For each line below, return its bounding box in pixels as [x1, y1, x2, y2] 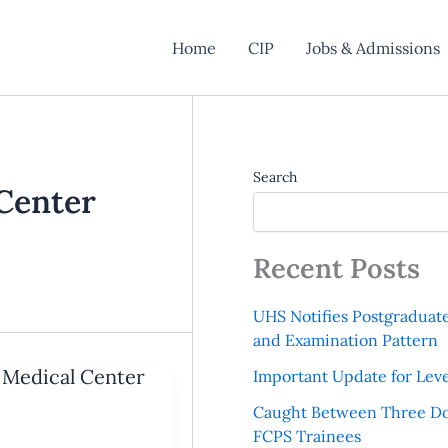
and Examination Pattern [252, 330, 438, 351]
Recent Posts [252, 251, 420, 285]
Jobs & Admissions [305, 37, 440, 58]
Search [252, 168, 297, 186]
